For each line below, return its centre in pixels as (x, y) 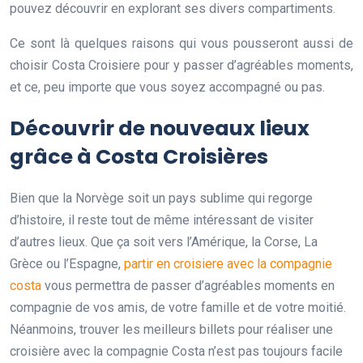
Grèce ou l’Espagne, (67, 263)
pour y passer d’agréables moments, (249, 65)
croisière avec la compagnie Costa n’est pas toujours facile (176, 351)
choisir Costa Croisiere (75, 65)
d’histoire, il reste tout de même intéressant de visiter (162, 220)
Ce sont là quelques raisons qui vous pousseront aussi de (181, 43)
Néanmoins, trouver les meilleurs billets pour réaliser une (171, 329)
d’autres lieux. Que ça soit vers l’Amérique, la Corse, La (164, 241)
